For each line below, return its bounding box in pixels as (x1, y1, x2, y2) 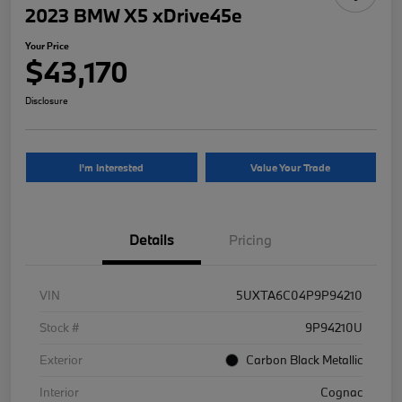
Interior (39, 383, 79, 400)
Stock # (39, 319, 79, 336)
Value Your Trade (250, 160, 331, 174)
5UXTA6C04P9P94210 (236, 286, 363, 303)
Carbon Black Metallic (246, 351, 363, 368)
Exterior (39, 351, 83, 368)
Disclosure (25, 93, 68, 107)
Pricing (229, 230, 272, 249)
